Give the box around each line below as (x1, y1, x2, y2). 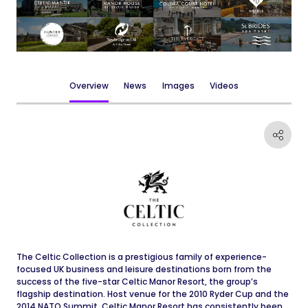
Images (162, 80, 195, 91)
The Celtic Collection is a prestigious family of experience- (16, 251, 267, 263)
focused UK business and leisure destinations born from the (16, 263, 272, 275)
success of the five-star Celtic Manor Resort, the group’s (16, 276, 258, 287)
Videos (209, 80, 239, 91)
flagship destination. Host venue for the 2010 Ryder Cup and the (16, 288, 289, 300)
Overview (69, 80, 109, 91)
